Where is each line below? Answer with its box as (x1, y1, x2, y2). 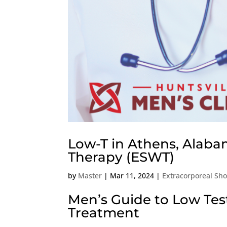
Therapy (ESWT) (68, 148, 175, 165)
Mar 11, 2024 (110, 170, 155, 180)
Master (78, 170, 102, 180)
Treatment (68, 204, 140, 221)
